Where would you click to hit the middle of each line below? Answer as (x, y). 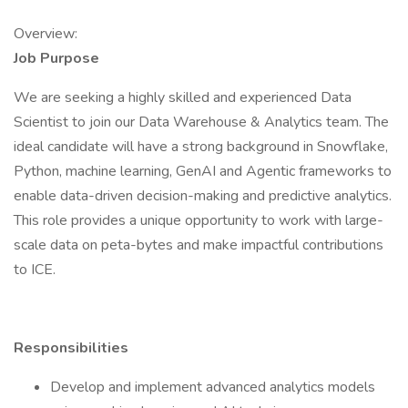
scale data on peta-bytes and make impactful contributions (199, 245)
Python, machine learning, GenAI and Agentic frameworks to (203, 171)
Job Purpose (56, 58)
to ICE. (36, 270)
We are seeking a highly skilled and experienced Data (183, 97)
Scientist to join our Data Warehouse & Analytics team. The (201, 122)
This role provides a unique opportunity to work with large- (199, 220)
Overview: (46, 34)
